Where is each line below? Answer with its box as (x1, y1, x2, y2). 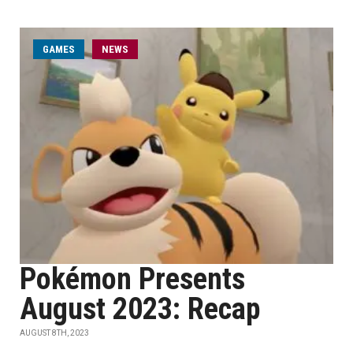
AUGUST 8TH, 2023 (20, 329, 89, 337)
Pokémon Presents (20, 262, 245, 296)
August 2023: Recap (20, 292, 260, 326)
